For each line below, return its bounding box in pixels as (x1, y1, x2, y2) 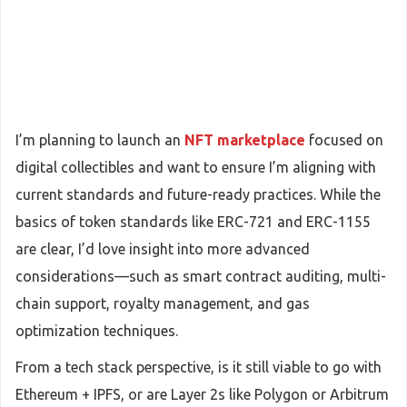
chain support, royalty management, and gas (15, 295, 310, 312)
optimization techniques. (15, 323, 178, 339)
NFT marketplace (184, 132, 305, 148)
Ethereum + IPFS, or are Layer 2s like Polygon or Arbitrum (15, 386, 389, 402)
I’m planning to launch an (15, 132, 184, 148)
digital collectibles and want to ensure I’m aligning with (15, 159, 376, 175)
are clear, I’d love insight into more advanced (15, 241, 310, 257)
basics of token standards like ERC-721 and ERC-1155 (15, 213, 371, 230)
